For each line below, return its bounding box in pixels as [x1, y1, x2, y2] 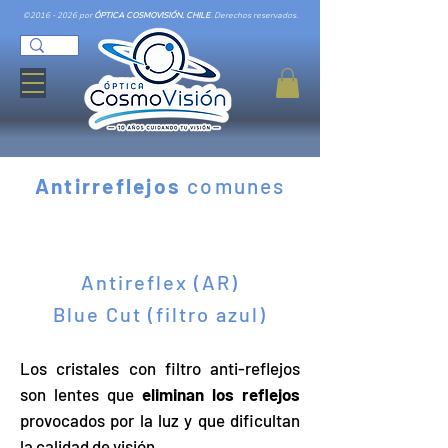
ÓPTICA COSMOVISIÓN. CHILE [93, 10, 210, 21]
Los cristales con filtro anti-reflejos [20, 357, 300, 378]
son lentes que [20, 383, 142, 404]
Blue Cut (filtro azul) [53, 301, 267, 326]
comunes [181, 172, 286, 198]
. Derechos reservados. [209, 10, 298, 21]
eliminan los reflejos [142, 383, 300, 404]
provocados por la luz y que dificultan [20, 409, 300, 430]
